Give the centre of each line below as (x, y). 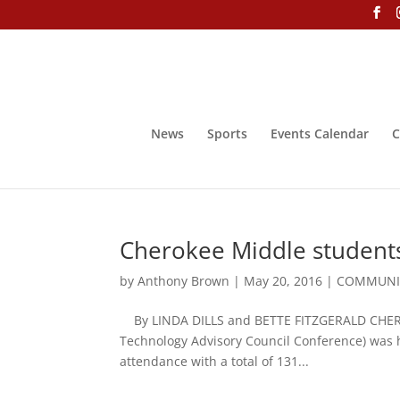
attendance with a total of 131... (215, 361)
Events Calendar (320, 133)
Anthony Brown (184, 281)
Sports (227, 133)
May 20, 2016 (283, 281)
